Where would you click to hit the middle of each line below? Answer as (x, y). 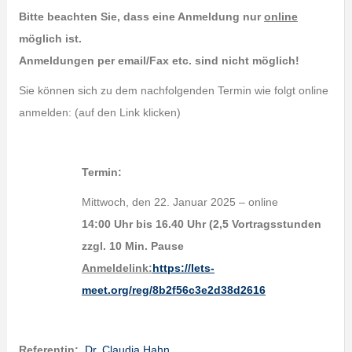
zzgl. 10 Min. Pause (132, 246)
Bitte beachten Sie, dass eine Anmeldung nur (141, 16)
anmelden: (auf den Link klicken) (99, 112)
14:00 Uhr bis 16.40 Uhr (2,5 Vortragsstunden (201, 224)
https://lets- (183, 268)
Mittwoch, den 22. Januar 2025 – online (180, 202)
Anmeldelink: (117, 268)
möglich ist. (50, 38)
